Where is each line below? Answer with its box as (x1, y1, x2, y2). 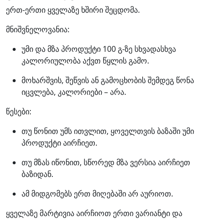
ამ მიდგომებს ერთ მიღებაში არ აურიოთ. (22, 188, 173, 199)
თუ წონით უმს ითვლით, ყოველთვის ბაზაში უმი (22, 126, 194, 136)
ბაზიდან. (22, 169, 53, 179)
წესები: (6, 106, 31, 117)
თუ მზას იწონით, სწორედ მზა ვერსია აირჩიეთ (22, 157, 190, 168)
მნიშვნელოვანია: (6, 24, 69, 35)
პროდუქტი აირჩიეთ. (22, 137, 97, 148)
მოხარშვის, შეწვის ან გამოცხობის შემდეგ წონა (22, 75, 194, 86)
